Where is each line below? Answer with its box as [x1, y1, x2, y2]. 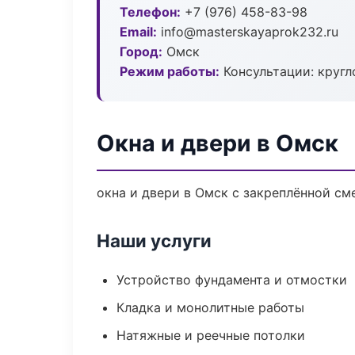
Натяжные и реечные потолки [116, 327, 305, 343]
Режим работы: [120, 63, 219, 79]
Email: [120, 24, 157, 40]
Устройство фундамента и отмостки [116, 272, 347, 288]
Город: [120, 44, 162, 59]
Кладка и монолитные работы [116, 300, 304, 315]
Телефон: [120, 4, 181, 20]
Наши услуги [97, 230, 212, 251]
